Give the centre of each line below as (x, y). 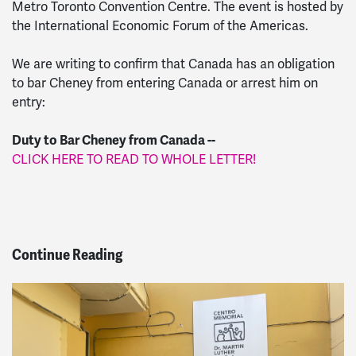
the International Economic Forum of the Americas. (160, 26)
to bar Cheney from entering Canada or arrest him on (165, 83)
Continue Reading (67, 254)
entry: (29, 102)
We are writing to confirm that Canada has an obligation (173, 64)
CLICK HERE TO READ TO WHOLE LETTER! (134, 159)
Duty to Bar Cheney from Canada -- (114, 140)
